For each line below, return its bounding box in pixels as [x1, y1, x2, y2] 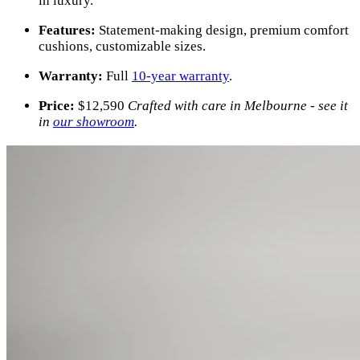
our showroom [53, 113, 134, 129]
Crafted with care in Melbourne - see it [128, 97, 348, 113]
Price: [39, 97, 75, 113]
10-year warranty [132, 67, 229, 84]
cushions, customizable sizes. [39, 38, 206, 54]
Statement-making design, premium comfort [99, 22, 349, 38]
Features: [39, 22, 96, 38]
